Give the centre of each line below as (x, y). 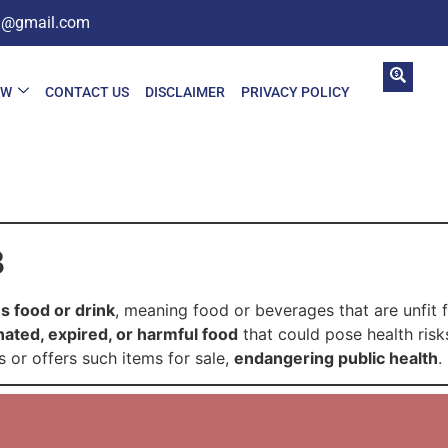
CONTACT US (87, 91)
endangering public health (336, 358)
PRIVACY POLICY (295, 91)
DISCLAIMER (185, 91)
